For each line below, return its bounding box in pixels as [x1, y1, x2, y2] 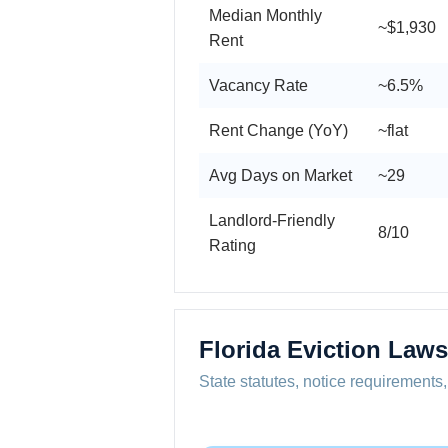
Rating [209, 236, 256, 254]
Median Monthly [209, 6, 322, 24]
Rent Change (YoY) [209, 121, 348, 139]
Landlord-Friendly [209, 211, 335, 229]
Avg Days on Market [209, 166, 352, 184]
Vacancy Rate [209, 76, 308, 94]
